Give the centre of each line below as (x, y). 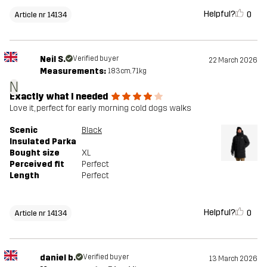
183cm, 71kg (127, 71)
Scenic (24, 131)
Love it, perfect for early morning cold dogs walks (100, 108)
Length (24, 176)
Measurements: (73, 72)
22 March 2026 (233, 60)
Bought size (35, 153)
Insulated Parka (43, 142)
